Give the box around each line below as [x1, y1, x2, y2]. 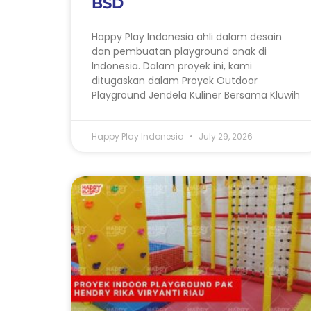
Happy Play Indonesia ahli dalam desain [92, 29, 282, 44]
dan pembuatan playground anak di [92, 44, 267, 58]
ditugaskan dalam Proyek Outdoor [92, 73, 258, 87]
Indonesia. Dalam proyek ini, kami [92, 58, 252, 73]
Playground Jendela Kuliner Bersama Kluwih [92, 87, 300, 102]
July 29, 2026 [196, 130, 253, 142]
